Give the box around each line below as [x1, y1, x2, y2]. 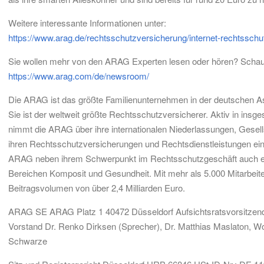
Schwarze [8, 235, 47, 247]
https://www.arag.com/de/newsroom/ [8, 70, 149, 82]
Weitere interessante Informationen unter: [8, 16, 166, 29]
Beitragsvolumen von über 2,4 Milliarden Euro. [8, 181, 185, 194]
